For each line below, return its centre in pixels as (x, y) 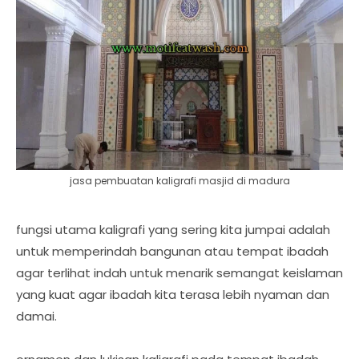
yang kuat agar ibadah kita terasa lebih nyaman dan (173, 294)
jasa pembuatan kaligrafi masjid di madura (179, 180)
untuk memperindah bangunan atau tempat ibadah (172, 251)
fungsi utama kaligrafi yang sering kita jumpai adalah (173, 230)
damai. (36, 316)
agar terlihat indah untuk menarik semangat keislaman (179, 273)
